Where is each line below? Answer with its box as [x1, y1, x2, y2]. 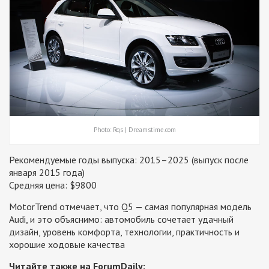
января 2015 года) [9, 166, 85, 178]
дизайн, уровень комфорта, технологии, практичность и [9, 225, 240, 238]
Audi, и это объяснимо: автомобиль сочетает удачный [9, 213, 234, 225]
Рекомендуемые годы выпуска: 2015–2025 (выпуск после [9, 153, 249, 166]
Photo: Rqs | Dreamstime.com [93, 125, 176, 134]
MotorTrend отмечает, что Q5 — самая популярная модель [9, 200, 252, 213]
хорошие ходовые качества [9, 238, 125, 250]
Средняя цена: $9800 [9, 178, 97, 191]
